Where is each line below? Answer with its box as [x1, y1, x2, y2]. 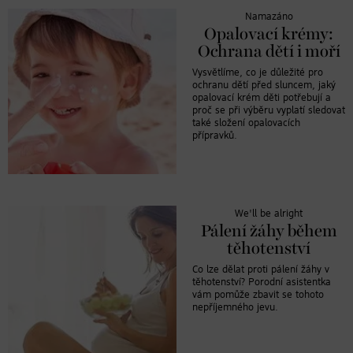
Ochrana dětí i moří [197, 43, 340, 60]
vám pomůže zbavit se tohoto [192, 289, 324, 300]
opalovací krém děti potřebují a [192, 92, 331, 103]
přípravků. [192, 130, 237, 141]
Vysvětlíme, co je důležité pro [192, 67, 323, 78]
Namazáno [244, 11, 293, 22]
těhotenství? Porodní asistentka [192, 277, 331, 288]
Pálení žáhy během [200, 223, 337, 240]
